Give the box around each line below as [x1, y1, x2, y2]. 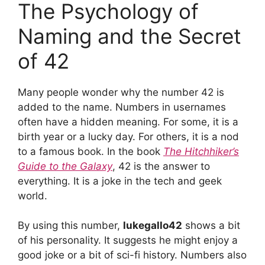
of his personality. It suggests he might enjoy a [18, 234, 238, 246]
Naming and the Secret [18, 23, 241, 49]
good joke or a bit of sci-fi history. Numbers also [18, 249, 247, 261]
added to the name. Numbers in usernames [18, 101, 226, 113]
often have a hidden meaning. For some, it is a [18, 115, 238, 128]
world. [18, 189, 47, 202]
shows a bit [182, 219, 240, 231]
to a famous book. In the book [18, 145, 163, 157]
